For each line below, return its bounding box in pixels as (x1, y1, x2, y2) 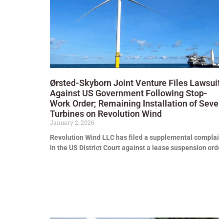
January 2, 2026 (50, 118, 94, 127)
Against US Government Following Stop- (50, 88, 207, 99)
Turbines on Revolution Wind (50, 109, 162, 119)
